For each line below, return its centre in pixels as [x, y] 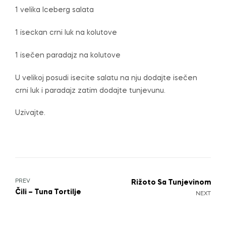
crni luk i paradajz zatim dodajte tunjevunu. [90, 91]
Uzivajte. [30, 113]
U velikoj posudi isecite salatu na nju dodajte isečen [106, 78]
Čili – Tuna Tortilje [48, 192]
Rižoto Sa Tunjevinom [171, 182]
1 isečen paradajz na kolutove [68, 55]
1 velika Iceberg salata [54, 10]
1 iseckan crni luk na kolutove [66, 33]
